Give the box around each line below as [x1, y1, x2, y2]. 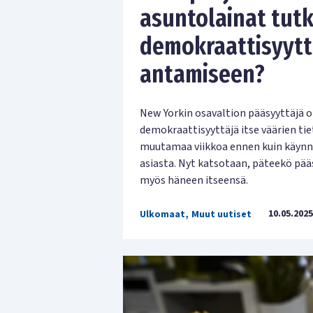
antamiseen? [140, 59, 265, 90]
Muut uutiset [191, 208, 252, 222]
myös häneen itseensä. [140, 173, 248, 189]
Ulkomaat [140, 208, 185, 222]
